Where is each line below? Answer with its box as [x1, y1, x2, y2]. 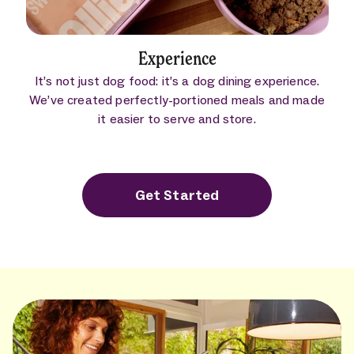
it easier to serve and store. [98, 111, 256, 126]
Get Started [134, 186, 220, 204]
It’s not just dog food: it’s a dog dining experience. [34, 73, 320, 88]
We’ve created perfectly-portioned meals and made [29, 92, 325, 107]
